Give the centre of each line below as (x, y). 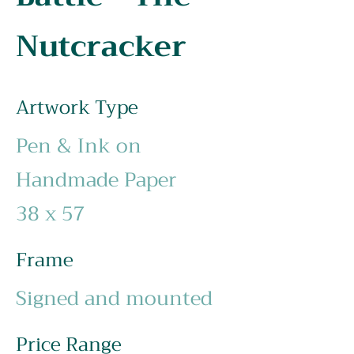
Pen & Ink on (79, 146)
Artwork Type (77, 108)
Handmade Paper (96, 180)
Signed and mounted (114, 299)
